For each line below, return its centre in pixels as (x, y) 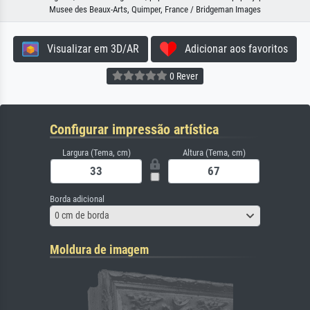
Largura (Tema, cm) (96, 152)
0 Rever (183, 76)
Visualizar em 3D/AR (89, 48)
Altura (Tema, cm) (214, 152)
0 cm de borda (82, 216)
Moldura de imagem (99, 249)
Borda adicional (77, 199)
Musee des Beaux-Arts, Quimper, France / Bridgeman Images (155, 9)
